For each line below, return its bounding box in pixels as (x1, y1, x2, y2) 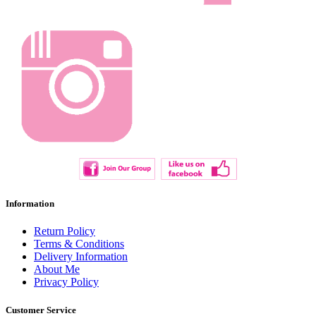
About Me (34, 263, 80, 276)
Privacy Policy (34, 276, 99, 288)
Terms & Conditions (34, 238, 124, 250)
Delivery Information (34, 250, 128, 263)
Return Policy (34, 225, 95, 238)
